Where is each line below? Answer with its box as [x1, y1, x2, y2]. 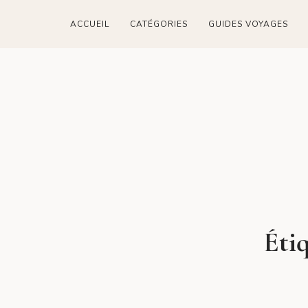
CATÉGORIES [130, 18, 188, 30]
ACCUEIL [70, 18, 109, 30]
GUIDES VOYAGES [208, 18, 288, 30]
